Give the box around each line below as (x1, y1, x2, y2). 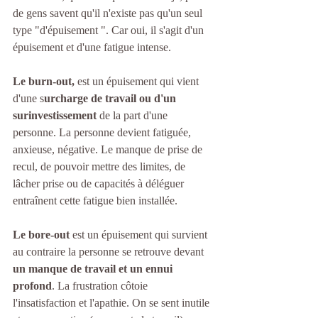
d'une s (13, 92, 44, 105)
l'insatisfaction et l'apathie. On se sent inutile (13, 297, 212, 309)
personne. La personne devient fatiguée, (13, 126, 194, 139)
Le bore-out (13, 229, 72, 241)
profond (13, 280, 52, 292)
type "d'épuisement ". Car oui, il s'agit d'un (13, 24, 207, 37)
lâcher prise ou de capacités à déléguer (13, 177, 187, 190)
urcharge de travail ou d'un (44, 92, 179, 105)
